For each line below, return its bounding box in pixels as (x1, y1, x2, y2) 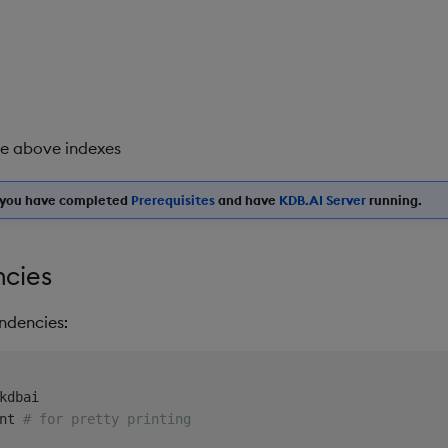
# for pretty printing (22, 410, 191, 427)
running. (366, 192, 422, 208)
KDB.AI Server (279, 192, 366, 208)
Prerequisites (131, 192, 215, 208)
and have (215, 192, 279, 208)
